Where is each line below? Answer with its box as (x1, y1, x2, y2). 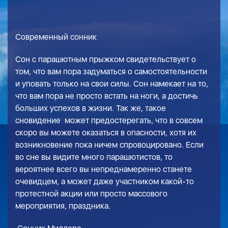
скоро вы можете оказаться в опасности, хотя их (15, 128, 196, 137)
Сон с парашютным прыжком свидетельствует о (15, 54, 196, 64)
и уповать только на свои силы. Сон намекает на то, (15, 79, 208, 89)
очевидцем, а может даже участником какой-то (15, 177, 194, 186)
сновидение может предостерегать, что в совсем (15, 116, 203, 125)
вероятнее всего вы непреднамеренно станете (15, 164, 192, 174)
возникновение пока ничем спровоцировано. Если (15, 140, 204, 150)
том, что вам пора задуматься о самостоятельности (15, 67, 207, 76)
